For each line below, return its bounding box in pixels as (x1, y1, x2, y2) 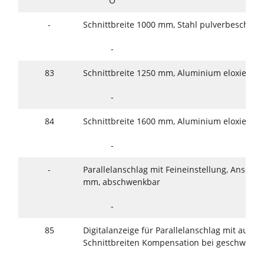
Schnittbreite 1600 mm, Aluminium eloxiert (83, 115, 253, 127)
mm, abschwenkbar (83, 176, 161, 188)
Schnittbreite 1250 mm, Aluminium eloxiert (83, 67, 253, 79)
